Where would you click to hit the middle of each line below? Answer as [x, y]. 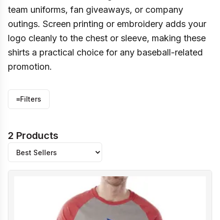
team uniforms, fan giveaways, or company [96, 10]
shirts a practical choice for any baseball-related [105, 52]
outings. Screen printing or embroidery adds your [107, 24]
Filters [31, 99]
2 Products [33, 136]
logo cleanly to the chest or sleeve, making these [107, 38]
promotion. [30, 67]
